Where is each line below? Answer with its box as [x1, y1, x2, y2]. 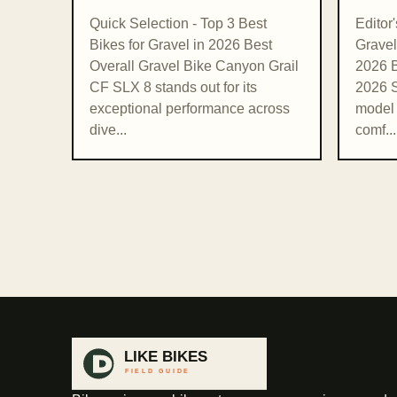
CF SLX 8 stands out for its [89, 80, 257, 96]
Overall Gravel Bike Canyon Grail [89, 58, 299, 74]
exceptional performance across [89, 101, 290, 117]
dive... [89, 122, 127, 138]
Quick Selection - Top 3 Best [89, 16, 267, 32]
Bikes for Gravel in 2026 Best [89, 37, 272, 53]
